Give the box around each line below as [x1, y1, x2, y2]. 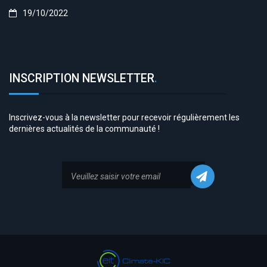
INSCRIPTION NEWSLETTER [9, 72, 154, 85]
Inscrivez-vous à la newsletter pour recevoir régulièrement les [9, 113, 240, 122]
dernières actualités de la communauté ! [9, 124, 160, 133]
